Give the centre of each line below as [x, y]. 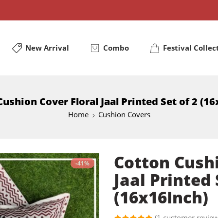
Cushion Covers [124, 115]
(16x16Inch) [161, 197]
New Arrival [47, 48]
